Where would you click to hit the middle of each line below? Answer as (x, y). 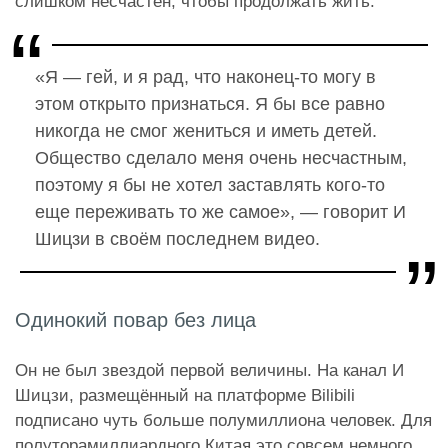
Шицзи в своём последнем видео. (180, 238)
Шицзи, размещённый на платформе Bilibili (185, 395)
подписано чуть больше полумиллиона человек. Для (223, 420)
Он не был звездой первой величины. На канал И (209, 370)
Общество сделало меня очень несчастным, (221, 157)
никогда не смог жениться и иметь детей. (206, 130)
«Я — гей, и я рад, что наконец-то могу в (205, 76)
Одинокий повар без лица (135, 319)
